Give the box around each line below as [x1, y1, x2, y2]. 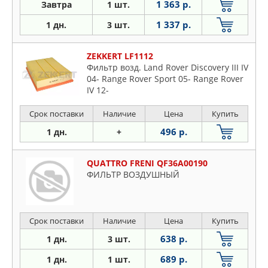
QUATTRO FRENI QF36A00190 [87, 157, 208, 169]
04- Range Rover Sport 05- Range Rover [87, 73, 243, 85]
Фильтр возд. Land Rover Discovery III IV [87, 62, 248, 74]
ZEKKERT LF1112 [87, 50, 153, 62]
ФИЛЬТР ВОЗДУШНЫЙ [87, 169, 179, 181]
